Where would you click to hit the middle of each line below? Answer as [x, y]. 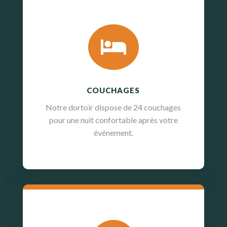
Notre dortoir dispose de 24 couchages [113, 107]
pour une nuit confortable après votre [113, 120]
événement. [113, 132]
